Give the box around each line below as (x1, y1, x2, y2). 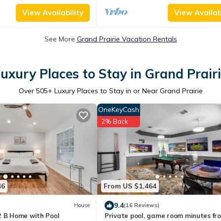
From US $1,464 (104, 182, 156, 190)
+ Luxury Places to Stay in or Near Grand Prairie (47, 86, 203, 95)
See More (44, 35, 77, 43)
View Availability (22, 8, 83, 17)
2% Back (101, 117, 128, 125)
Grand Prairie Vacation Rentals (76, 35, 177, 43)
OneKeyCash (98, 105, 139, 114)
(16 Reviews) (124, 202, 159, 209)
